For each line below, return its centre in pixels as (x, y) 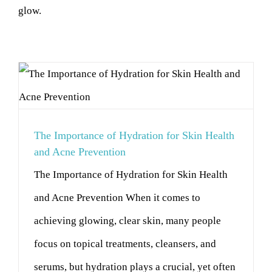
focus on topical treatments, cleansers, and (125, 244)
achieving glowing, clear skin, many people (127, 221)
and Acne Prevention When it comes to (117, 198)
